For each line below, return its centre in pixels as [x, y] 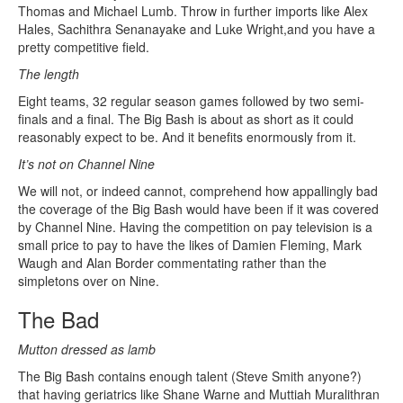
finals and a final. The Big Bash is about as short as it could [186, 119]
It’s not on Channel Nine [86, 164]
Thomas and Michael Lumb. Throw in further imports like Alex [193, 11]
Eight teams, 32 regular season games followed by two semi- [191, 101]
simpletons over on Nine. [89, 281]
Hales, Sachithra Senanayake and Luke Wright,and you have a [197, 29]
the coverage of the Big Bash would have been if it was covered [198, 209]
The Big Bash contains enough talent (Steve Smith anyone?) [190, 376]
